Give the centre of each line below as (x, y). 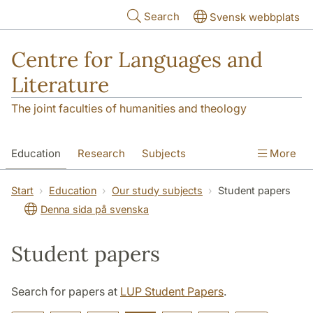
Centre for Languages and (137, 59)
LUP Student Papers (172, 292)
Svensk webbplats (255, 17)
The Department (187, 184)
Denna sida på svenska (95, 210)
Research (101, 154)
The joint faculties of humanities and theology (129, 109)
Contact (110, 184)
